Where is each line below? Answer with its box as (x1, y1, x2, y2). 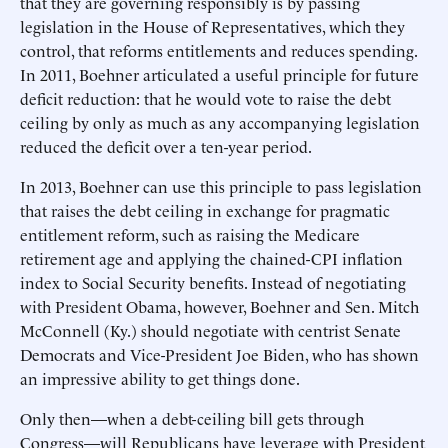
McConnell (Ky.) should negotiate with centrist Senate (20, 319, 401, 341)
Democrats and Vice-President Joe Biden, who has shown (20, 343, 419, 365)
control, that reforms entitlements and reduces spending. (20, 39, 417, 61)
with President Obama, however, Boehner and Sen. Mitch (20, 295, 419, 317)
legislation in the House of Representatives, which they (20, 15, 405, 37)
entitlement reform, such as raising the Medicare (20, 223, 360, 245)
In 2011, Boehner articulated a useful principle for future (20, 63, 419, 85)
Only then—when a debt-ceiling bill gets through (20, 407, 364, 429)
